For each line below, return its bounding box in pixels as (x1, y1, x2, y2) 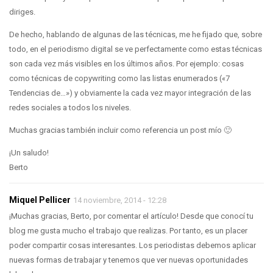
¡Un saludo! (9, 147, 49, 157)
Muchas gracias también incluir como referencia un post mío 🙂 (9, 125, 232, 135)
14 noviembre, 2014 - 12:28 (73, 195, 166, 205)
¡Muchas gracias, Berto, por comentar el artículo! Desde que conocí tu (9, 211, 253, 221)
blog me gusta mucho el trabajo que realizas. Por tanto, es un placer (9, 225, 247, 235)
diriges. (9, 7, 35, 16)
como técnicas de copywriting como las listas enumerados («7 (9, 73, 230, 83)
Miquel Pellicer (9, 194, 71, 205)
